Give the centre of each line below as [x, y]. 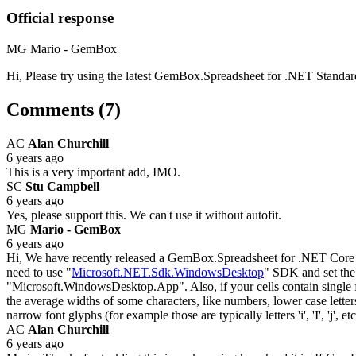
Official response [60, 18]
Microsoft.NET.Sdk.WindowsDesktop [168, 272]
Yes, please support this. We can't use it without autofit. [144, 215]
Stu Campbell [62, 186]
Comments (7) [64, 110]
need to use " [39, 272]
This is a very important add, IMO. [93, 172]
